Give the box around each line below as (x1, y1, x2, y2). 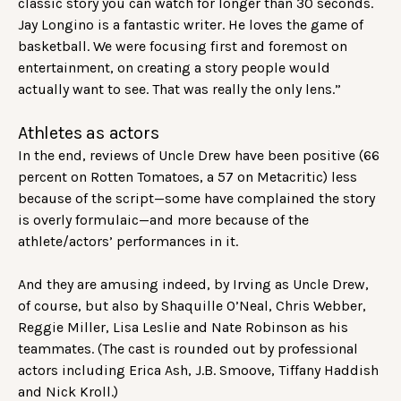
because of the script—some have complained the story (18, 190, 375, 208)
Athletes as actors (18, 123, 159, 144)
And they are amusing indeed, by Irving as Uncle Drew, (18, 276, 369, 294)
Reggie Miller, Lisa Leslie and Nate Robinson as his (18, 319, 348, 337)
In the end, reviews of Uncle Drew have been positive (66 (18, 147, 380, 165)
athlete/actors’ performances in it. (18, 233, 242, 251)
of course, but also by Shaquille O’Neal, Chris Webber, (18, 297, 366, 315)
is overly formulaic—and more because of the (18, 211, 309, 229)
